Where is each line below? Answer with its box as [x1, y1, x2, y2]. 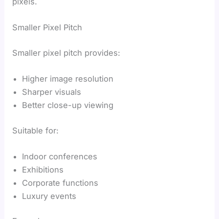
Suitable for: [12, 125, 59, 135]
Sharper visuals [22, 87, 82, 97]
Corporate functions [22, 177, 99, 188]
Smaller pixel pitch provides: [12, 47, 121, 58]
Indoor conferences [22, 151, 98, 161]
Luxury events [22, 191, 77, 201]
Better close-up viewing [22, 100, 114, 110]
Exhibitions [22, 164, 64, 175]
